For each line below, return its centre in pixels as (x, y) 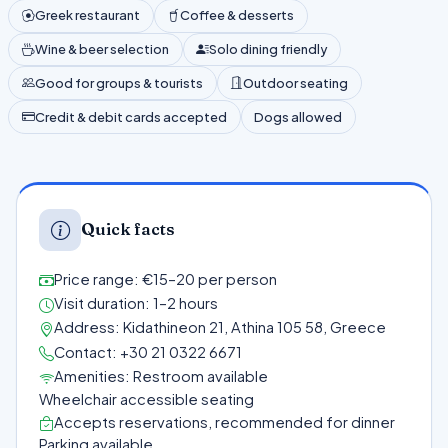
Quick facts (128, 229)
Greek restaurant (87, 15)
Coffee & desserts (237, 15)
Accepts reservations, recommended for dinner (225, 421)
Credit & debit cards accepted (130, 116)
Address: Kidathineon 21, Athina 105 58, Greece (220, 327)
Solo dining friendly (268, 48)
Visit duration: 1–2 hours (136, 303)
